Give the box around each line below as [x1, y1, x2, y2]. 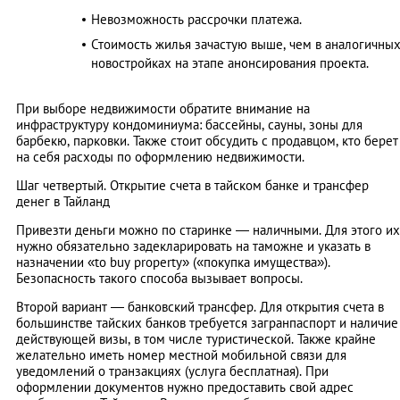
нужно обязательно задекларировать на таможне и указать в [16, 237, 371, 254]
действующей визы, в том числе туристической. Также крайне [16, 329, 376, 347]
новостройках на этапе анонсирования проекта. [91, 54, 369, 71]
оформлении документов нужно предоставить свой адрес [16, 378, 354, 396]
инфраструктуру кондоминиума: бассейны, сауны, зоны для [16, 115, 362, 133]
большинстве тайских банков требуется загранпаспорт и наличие [16, 313, 398, 331]
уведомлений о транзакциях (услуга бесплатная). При [16, 362, 329, 379]
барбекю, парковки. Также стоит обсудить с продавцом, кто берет [16, 131, 398, 149]
